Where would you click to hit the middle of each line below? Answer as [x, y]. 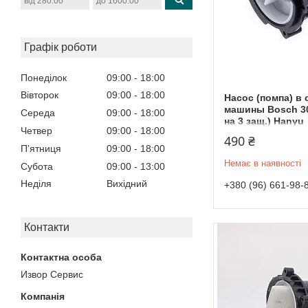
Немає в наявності [263, 163]
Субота [37, 166]
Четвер [36, 130]
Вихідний [127, 184]
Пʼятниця [41, 148]
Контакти [47, 228]
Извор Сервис [52, 275]
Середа [38, 113]
